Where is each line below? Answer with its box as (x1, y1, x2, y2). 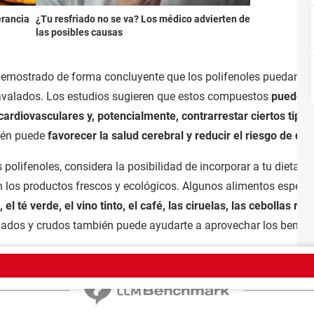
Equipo (43, 261, 70, 272)
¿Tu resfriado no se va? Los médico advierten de (35, 13, 250, 25)
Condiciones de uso (78, 261, 153, 272)
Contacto (251, 261, 287, 272)
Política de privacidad (161, 261, 243, 272)
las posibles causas (35, 26, 123, 38)
